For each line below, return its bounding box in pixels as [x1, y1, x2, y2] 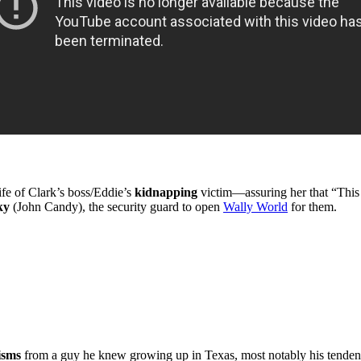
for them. [288, 200, 337, 214]
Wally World [223, 200, 288, 214]
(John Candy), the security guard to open [10, 200, 223, 214]
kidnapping [135, 185, 197, 200]
